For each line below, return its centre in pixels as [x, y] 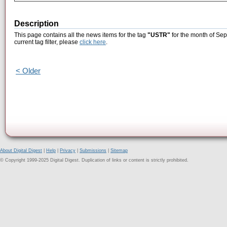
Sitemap [119, 150]
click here [93, 42]
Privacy [68, 150]
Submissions [93, 150]
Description [36, 24]
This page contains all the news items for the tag [81, 35]
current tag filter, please [47, 42]
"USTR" [159, 35]
